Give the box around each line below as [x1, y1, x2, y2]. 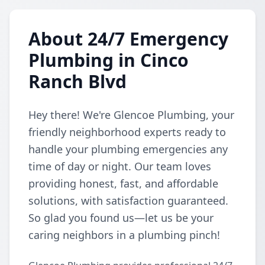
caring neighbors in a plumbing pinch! [28, 228, 220, 242]
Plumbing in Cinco [28, 48, 189, 72]
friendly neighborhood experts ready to [28, 125, 226, 139]
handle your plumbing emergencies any [28, 142, 228, 156]
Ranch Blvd [28, 69, 127, 93]
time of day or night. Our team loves [28, 159, 211, 173]
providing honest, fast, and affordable [28, 176, 218, 190]
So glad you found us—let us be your [28, 211, 214, 225]
